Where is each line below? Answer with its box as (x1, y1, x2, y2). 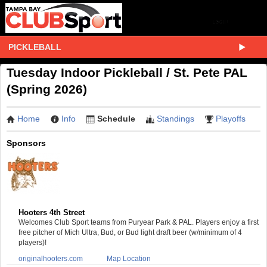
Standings (157, 114, 194, 123)
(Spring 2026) (7, 82, 87, 96)
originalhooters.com (18, 254, 83, 263)
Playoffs (216, 114, 246, 123)
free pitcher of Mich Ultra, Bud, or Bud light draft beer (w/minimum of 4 (18, 228, 242, 237)
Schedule (97, 114, 135, 123)
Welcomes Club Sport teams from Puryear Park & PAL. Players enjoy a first (18, 218, 259, 226)
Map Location (107, 254, 151, 263)
